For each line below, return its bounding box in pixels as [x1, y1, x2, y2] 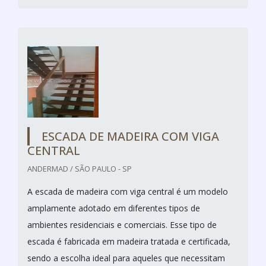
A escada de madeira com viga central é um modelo [27, 185, 228, 197]
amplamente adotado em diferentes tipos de [27, 202, 200, 214]
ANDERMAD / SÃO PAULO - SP [27, 163, 132, 174]
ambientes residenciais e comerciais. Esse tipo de [27, 218, 217, 230]
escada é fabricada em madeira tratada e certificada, [27, 235, 230, 247]
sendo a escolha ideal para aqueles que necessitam [27, 252, 225, 264]
